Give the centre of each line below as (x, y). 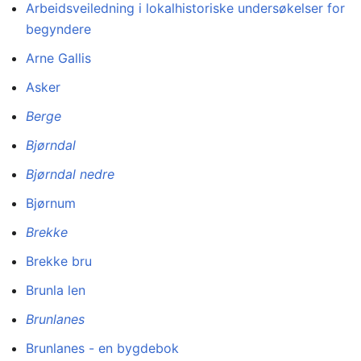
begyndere (58, 29)
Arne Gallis (58, 58)
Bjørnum (51, 203)
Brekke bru (59, 261)
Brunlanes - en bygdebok (102, 349)
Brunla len (56, 290)
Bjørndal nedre (70, 174)
